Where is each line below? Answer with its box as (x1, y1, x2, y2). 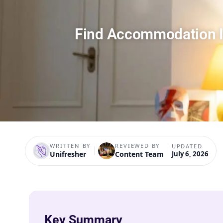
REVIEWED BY (115, 141, 160, 149)
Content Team (115, 149, 164, 159)
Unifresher (50, 149, 87, 159)
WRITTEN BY (50, 141, 91, 149)
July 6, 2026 (171, 149, 209, 158)
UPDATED (171, 142, 203, 150)
